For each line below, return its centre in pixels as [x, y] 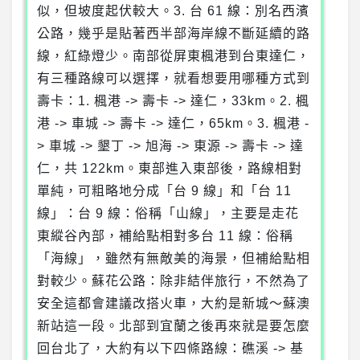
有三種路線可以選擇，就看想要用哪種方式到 [174, 79]
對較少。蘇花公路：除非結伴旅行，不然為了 [174, 281]
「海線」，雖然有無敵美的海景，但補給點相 [174, 259]
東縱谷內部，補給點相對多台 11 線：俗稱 [165, 236]
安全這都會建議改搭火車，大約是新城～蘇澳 [174, 304]
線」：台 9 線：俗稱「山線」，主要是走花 [168, 214]
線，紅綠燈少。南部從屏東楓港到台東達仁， [174, 56]
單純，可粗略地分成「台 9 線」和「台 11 [164, 191]
